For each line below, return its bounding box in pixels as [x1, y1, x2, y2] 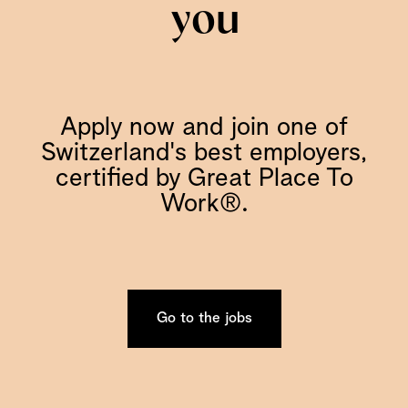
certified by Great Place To [55, 166, 353, 191]
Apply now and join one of [60, 115, 348, 140]
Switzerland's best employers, [41, 140, 367, 166]
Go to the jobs [156, 311, 252, 326]
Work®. [159, 191, 249, 217]
